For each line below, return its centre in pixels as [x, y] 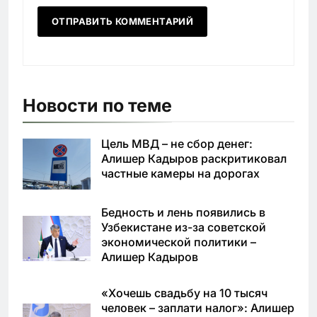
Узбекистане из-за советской [184, 227]
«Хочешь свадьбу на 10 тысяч [184, 293]
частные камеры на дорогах [180, 174]
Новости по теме [97, 106]
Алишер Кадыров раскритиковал [194, 159]
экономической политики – [179, 242]
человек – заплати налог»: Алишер [198, 307]
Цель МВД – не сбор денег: [177, 144]
